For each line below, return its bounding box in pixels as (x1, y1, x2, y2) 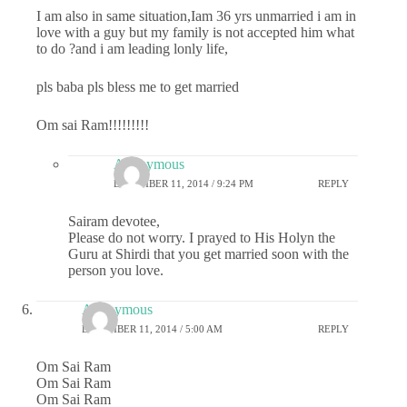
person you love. (68, 262, 164, 278)
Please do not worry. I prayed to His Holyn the (68, 229, 335, 245)
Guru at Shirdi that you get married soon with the (68, 245, 349, 262)
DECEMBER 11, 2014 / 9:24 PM (114, 178, 253, 190)
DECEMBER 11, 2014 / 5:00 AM (82, 323, 223, 335)
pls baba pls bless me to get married (36, 78, 239, 94)
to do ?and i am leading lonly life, (36, 40, 228, 56)
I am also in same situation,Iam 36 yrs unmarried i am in (36, 7, 356, 24)
